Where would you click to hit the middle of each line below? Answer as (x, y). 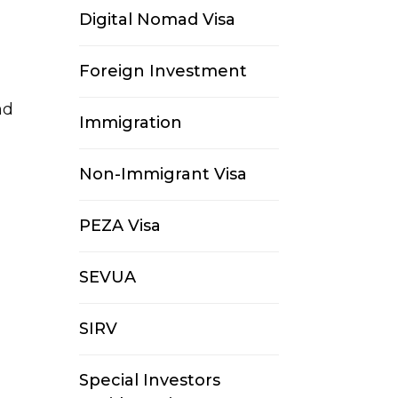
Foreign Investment (163, 72)
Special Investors (150, 381)
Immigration (131, 123)
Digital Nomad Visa (158, 20)
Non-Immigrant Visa (163, 175)
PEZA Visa (120, 226)
